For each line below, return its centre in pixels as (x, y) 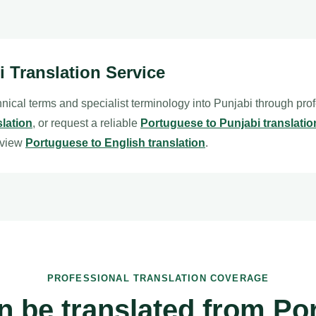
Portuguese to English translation (115, 143)
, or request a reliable (86, 123)
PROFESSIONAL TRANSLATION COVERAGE (158, 278)
